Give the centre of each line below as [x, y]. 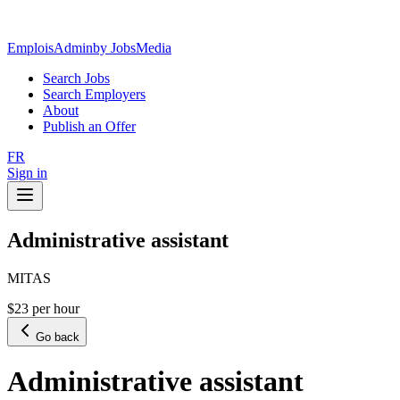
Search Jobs [76, 78]
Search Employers [94, 94]
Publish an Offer [89, 126]
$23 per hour [43, 308]
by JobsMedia [132, 48]
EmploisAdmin [50, 48]
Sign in [27, 173]
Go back [58, 337]
